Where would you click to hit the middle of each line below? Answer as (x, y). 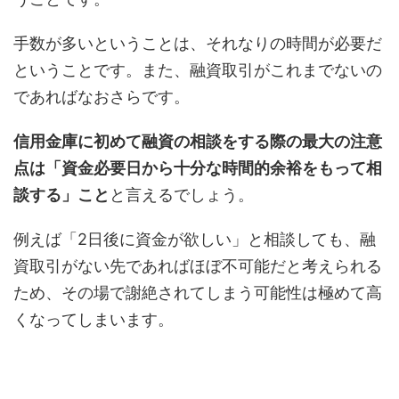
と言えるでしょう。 (182, 195)
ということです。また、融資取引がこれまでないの (198, 70)
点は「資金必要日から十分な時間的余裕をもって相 (198, 168)
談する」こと (61, 195)
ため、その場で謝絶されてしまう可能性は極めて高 (198, 293)
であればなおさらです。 (102, 97)
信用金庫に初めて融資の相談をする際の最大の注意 (198, 141)
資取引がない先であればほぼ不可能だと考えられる (198, 266)
